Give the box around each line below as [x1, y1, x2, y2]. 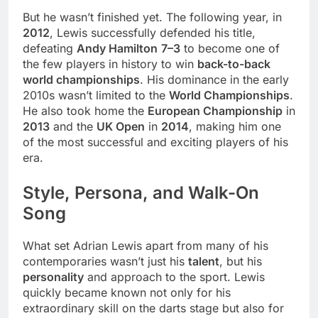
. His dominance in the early [140, 72, 289, 87]
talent [188, 253, 219, 268]
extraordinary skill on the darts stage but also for [23, 300, 284, 315]
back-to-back [197, 56, 270, 71]
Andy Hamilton [77, 40, 158, 55]
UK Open [97, 119, 145, 133]
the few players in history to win [23, 56, 197, 71]
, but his [219, 253, 262, 268]
